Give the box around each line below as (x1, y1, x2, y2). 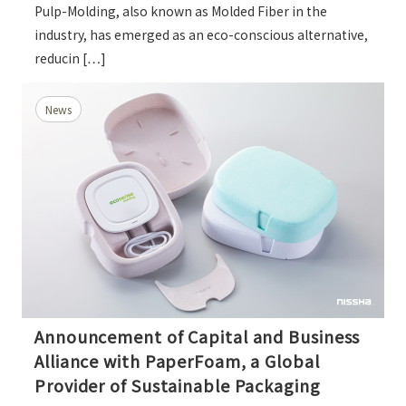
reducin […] (34, 48, 106, 67)
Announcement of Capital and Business (34, 324, 361, 348)
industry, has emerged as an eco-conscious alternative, (34, 24, 368, 43)
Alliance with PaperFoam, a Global (34, 348, 320, 372)
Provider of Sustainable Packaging (34, 372, 321, 397)
